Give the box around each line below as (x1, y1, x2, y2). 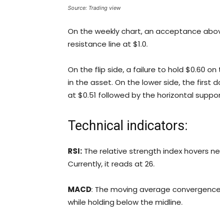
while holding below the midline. (68, 197, 183, 208)
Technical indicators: (68, 118, 188, 134)
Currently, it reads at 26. (68, 159, 155, 169)
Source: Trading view (68, 4, 121, 12)
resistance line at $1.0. (68, 39, 148, 50)
